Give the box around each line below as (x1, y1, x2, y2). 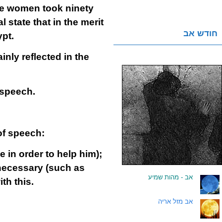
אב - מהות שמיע (148, 173, 193, 181)
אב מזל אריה (158, 198, 193, 205)
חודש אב (183, 29, 218, 38)
